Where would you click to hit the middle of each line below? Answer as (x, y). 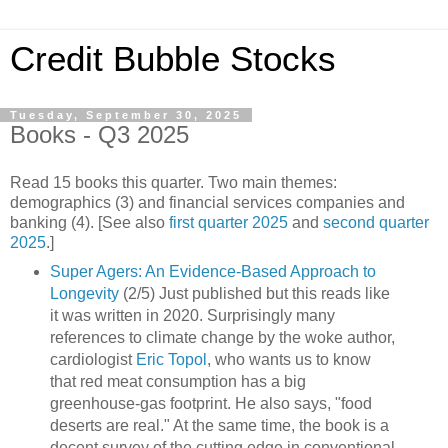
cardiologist (92, 359)
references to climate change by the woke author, (222, 337)
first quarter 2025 (228, 222)
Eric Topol (171, 359)
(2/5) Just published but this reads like (254, 293)
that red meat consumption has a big (177, 381)
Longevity (84, 293)
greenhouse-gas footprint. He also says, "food (210, 403)
